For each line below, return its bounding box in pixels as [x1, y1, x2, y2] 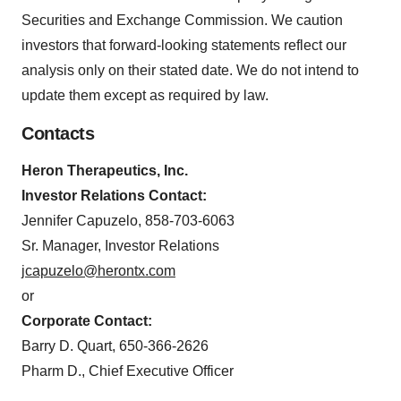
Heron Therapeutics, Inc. [21, 163, 188, 179]
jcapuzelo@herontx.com [21, 263, 175, 279]
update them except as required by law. [21, 88, 269, 104]
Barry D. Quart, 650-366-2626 [21, 338, 209, 354]
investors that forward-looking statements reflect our [21, 38, 346, 54]
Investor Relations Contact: [21, 188, 207, 204]
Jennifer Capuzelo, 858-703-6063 [21, 213, 235, 229]
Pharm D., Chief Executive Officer [21, 363, 234, 380]
